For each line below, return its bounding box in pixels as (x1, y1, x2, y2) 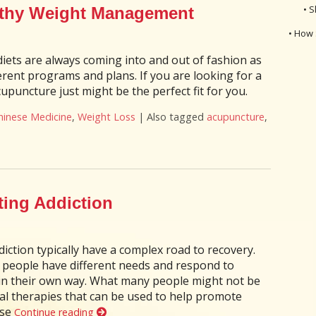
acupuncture (206, 109, 265, 123)
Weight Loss (77, 109, 135, 123)
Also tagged (146, 109, 207, 123)
